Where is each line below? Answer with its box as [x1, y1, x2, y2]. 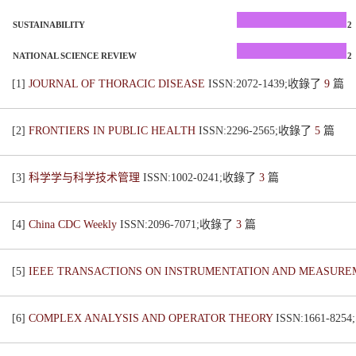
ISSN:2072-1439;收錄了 [208, 78, 324, 90]
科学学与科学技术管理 [29, 172, 143, 184]
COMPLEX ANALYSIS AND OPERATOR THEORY [29, 312, 276, 324]
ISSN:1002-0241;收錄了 [143, 172, 259, 184]
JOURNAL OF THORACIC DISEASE [29, 78, 208, 90]
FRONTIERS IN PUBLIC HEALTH [29, 125, 199, 137]
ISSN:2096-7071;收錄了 [120, 219, 236, 230]
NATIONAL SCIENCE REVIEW [13, 51, 137, 60]
